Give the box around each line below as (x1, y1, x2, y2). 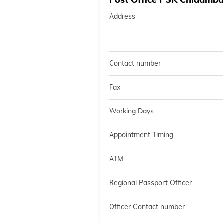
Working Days (109, 107, 154, 115)
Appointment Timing (109, 130, 173, 139)
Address (109, 12, 135, 21)
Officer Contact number (109, 202, 185, 211)
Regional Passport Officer (109, 178, 192, 187)
